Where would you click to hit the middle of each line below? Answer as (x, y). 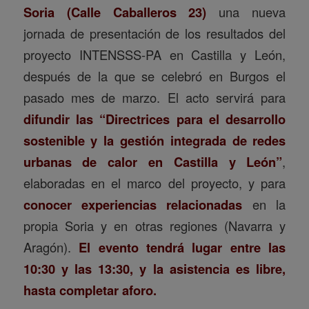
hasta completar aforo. (90, 290)
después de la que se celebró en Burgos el (154, 76)
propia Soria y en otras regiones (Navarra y (154, 225)
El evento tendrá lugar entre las (182, 247)
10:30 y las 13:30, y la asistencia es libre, (154, 268)
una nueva (246, 11)
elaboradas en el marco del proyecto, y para (154, 182)
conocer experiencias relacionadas (133, 204)
